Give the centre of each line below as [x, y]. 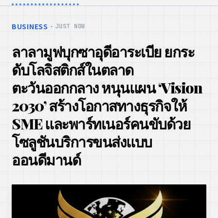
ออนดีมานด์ [46, 160]
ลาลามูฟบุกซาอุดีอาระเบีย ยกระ [103, 52]
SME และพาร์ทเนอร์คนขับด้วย [101, 124]
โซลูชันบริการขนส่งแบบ [82, 142]
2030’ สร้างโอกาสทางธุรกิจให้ [99, 106]
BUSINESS [30, 26]
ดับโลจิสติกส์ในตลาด [73, 70]
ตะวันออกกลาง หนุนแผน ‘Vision [107, 88]
